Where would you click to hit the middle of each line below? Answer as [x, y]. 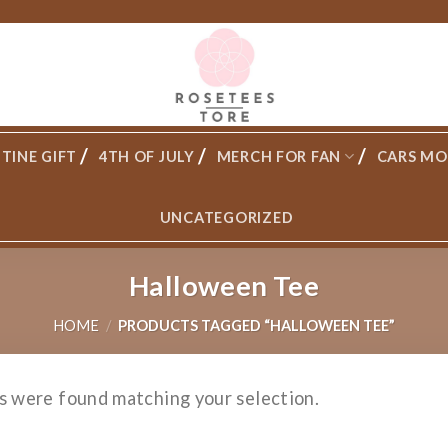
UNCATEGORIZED [226, 217]
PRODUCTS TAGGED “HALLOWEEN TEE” [255, 325]
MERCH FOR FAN [279, 156]
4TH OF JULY [146, 156]
